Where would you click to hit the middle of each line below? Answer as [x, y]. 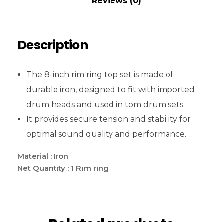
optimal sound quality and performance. [106, 134]
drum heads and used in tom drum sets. [105, 105]
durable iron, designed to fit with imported [110, 90]
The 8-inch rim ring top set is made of [100, 75]
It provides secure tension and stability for [108, 119]
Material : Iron [43, 156]
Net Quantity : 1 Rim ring [63, 168]
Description [53, 45]
